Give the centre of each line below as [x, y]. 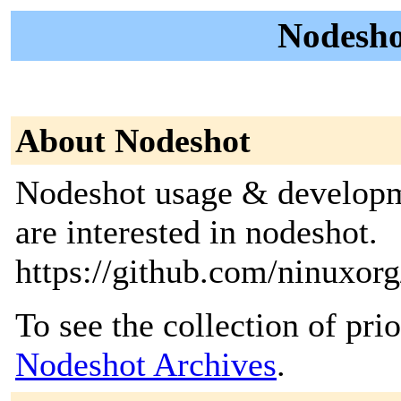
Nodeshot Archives [146, 364]
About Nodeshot [133, 141]
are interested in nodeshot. [196, 232]
